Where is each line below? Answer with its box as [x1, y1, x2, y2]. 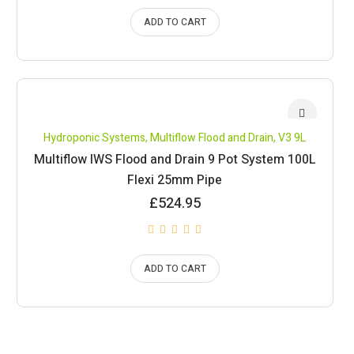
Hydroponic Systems [43, 130, 146, 146]
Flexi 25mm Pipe [127, 171, 223, 190]
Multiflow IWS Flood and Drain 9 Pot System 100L [33, 150, 316, 169]
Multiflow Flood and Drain [150, 130, 274, 146]
